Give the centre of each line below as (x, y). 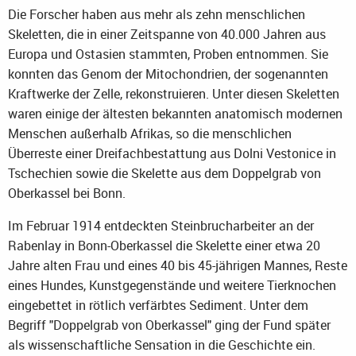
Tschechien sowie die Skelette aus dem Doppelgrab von (164, 173)
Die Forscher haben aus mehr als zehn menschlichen (157, 14)
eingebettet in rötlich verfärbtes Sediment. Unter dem (158, 305)
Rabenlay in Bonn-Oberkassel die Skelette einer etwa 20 (164, 245)
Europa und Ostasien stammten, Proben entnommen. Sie (168, 54)
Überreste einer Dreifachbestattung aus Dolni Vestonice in (172, 153)
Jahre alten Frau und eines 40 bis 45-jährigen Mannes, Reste (178, 265)
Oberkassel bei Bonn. (67, 193)
